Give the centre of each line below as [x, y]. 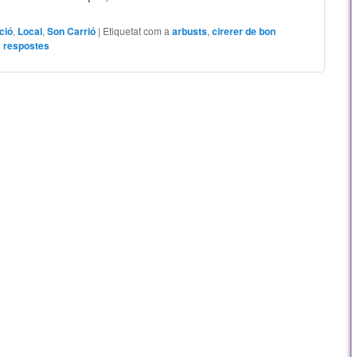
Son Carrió [72, 31]
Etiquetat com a [137, 30]
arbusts [190, 31]
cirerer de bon [244, 31]
